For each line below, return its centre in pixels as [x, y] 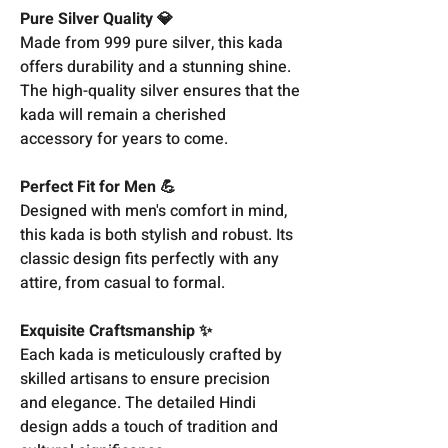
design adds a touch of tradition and [149, 426]
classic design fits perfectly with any [149, 258]
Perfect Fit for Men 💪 [98, 186]
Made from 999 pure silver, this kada [151, 42]
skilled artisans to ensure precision [145, 378]
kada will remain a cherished [123, 114]
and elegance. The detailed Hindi [138, 402]
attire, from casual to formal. [122, 282]
